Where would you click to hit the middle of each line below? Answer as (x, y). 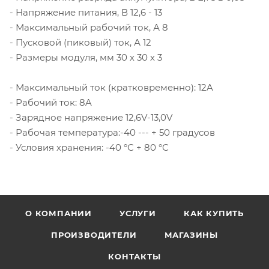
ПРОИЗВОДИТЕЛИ (94, 235)
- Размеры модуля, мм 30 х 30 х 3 (86, 57)
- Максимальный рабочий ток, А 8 (89, 27)
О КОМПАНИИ (59, 213)
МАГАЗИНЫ (191, 235)
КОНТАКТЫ (134, 256)
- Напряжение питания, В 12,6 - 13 (86, 12)
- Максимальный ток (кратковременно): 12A (111, 87)
